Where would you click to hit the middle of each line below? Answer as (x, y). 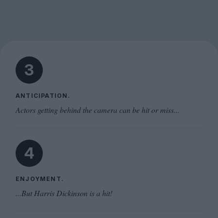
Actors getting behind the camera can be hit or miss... (98, 110)
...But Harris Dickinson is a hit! (64, 193)
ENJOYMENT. (40, 179)
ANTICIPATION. (43, 96)
